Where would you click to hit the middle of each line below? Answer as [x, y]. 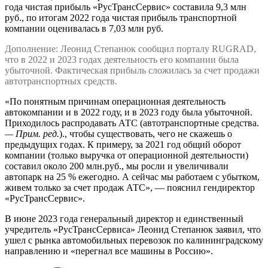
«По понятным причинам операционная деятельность [115, 101]
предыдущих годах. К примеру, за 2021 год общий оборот [123, 144]
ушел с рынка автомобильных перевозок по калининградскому [134, 240]
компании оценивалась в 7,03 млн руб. [84, 28]
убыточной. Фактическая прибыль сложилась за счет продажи [132, 70]
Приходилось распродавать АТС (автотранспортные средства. [132, 123]
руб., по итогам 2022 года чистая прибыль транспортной [121, 17]
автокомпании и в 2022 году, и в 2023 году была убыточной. [129, 112]
